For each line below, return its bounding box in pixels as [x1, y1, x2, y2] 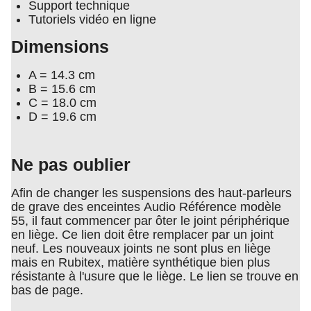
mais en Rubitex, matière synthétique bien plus [11, 255, 270, 269]
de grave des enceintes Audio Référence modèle [11, 200, 281, 214]
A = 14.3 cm [28, 68, 95, 82]
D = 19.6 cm [28, 110, 96, 124]
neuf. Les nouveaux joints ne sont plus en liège [11, 242, 271, 255]
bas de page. [11, 283, 83, 297]
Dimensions [11, 37, 109, 56]
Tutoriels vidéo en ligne [28, 12, 156, 26]
